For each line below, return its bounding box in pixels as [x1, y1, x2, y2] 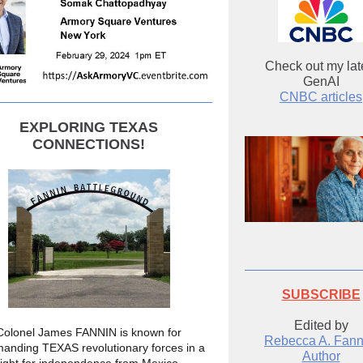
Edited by [293, 318, 348, 332]
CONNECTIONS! [32, 136, 145, 152]
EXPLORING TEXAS [19, 119, 158, 135]
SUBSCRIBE [281, 288, 361, 301]
